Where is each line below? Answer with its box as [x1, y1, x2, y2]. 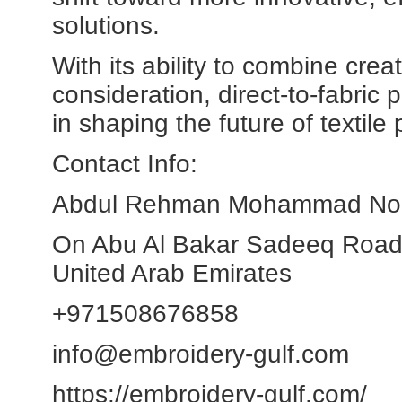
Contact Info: [52, 150, 197, 178]
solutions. [52, 12, 160, 39]
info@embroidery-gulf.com [52, 340, 349, 368]
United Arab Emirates [52, 259, 292, 287]
